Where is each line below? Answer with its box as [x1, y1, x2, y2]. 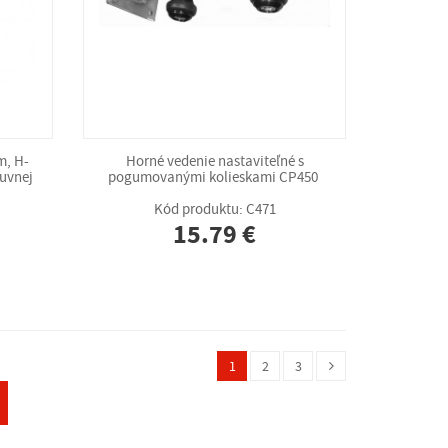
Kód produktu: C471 [153, 200, 276, 219]
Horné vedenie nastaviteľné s [125, 152, 304, 171]
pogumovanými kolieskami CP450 [108, 168, 322, 187]
